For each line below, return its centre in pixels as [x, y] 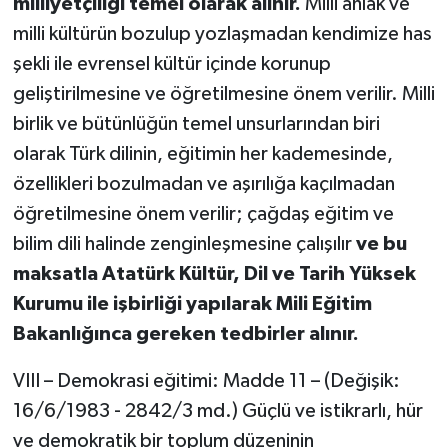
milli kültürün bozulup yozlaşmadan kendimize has [222, 34]
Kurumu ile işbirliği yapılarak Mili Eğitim [192, 304]
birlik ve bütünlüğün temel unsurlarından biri [196, 124]
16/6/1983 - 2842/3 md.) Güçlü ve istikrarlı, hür [217, 411]
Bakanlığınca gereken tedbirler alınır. [185, 334]
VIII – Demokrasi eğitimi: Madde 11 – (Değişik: [206, 381]
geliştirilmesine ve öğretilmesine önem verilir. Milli [223, 94]
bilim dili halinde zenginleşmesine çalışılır [184, 244]
